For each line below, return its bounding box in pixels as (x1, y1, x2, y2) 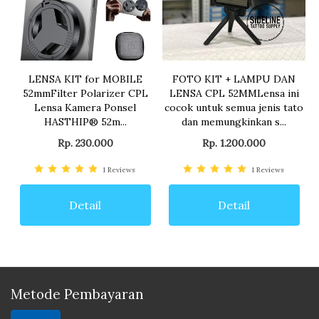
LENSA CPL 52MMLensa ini (169, 87, 299, 100)
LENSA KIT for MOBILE (28, 73, 142, 86)
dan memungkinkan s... (182, 115, 286, 129)
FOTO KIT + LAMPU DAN (172, 73, 296, 86)
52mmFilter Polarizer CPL (22, 87, 148, 100)
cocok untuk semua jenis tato (164, 101, 303, 115)
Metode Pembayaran (11, 286, 144, 303)
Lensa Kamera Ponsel (34, 101, 136, 115)
